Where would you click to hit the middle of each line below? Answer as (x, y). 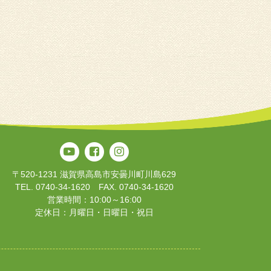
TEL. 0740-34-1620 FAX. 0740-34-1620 (94, 187)
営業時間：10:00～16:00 (94, 199)
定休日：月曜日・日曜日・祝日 (94, 212)
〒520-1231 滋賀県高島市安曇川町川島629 (94, 174)
